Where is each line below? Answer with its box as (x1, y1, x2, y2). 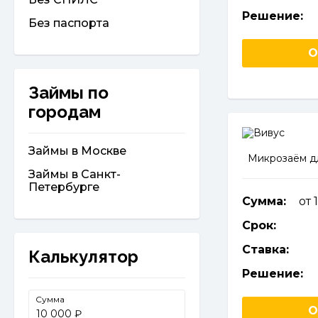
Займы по (28, 82, 109, 103)
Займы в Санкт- (28, 168, 121, 181)
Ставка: (241, 243, 289, 256)
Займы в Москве (28, 144, 126, 158)
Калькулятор (28, 246, 138, 267)
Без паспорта (28, 16, 109, 30)
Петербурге (28, 180, 99, 194)
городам (28, 102, 101, 122)
